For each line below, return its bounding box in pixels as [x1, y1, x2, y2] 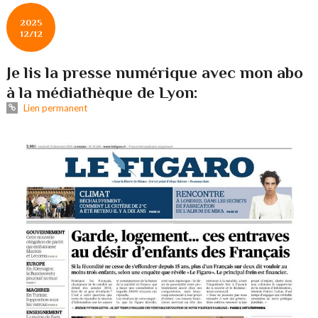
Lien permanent [21, 102, 87, 114]
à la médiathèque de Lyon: [6, 83, 199, 102]
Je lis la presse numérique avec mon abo [6, 63, 304, 82]
